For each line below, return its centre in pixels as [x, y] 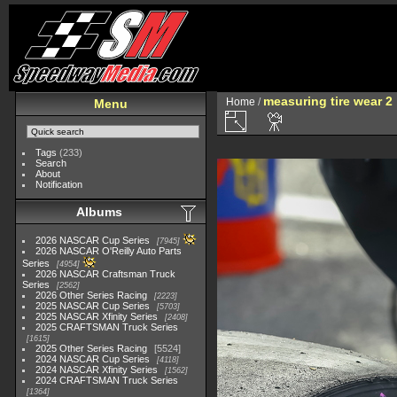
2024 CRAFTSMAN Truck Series [107, 380]
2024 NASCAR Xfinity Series [97, 370]
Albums [99, 212]
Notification [59, 184]
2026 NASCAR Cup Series [93, 240]
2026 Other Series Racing [92, 295]
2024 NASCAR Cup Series [93, 359]
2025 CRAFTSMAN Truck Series [107, 327]
